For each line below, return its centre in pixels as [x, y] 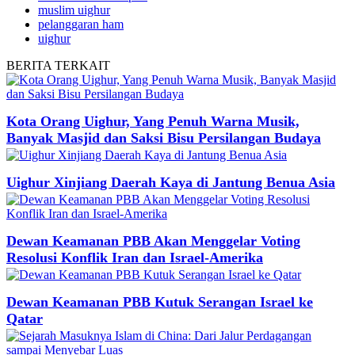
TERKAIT [82, 65]
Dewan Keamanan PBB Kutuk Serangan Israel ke [160, 302]
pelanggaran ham [81, 24]
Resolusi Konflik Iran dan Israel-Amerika [135, 257]
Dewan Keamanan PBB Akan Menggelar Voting [153, 240]
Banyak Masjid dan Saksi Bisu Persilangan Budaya [164, 137]
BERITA [31, 65]
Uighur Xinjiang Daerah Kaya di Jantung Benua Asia [171, 182]
